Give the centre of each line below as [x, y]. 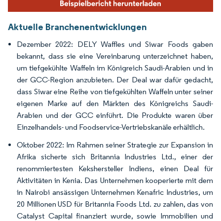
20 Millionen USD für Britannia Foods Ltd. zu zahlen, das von [115, 204]
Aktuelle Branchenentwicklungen [77, 27]
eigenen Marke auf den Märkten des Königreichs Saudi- [115, 104]
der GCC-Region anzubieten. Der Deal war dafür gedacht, [115, 80]
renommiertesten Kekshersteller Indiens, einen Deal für [115, 169]
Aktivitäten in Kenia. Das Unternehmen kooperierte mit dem [115, 181]
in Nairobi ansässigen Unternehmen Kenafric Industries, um [115, 192]
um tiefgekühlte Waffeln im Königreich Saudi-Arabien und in [115, 68]
